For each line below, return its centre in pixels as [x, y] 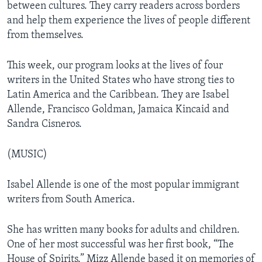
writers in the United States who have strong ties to [121, 80]
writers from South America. [71, 199]
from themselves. [45, 35]
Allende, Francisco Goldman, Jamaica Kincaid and [118, 109]
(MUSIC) [27, 154]
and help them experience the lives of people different [129, 20]
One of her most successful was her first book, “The [120, 244]
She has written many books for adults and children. [123, 230]
